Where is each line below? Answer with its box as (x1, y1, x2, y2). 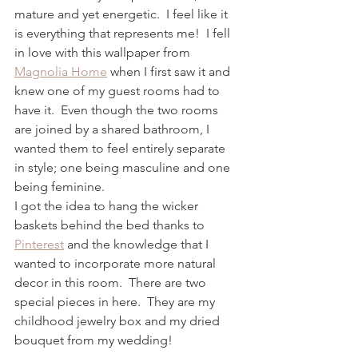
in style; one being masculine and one (14, 160, 233, 176)
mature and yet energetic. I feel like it (14, 6, 231, 22)
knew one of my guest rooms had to (14, 83, 223, 99)
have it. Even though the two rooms (14, 102, 221, 118)
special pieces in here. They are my (14, 294, 218, 310)
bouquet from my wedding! (14, 332, 179, 348)
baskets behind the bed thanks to (14, 217, 208, 233)
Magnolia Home (14, 64, 107, 80)
